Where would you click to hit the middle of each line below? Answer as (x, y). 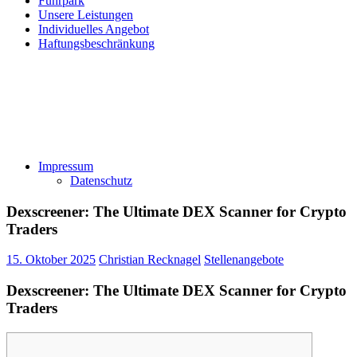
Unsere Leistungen (86, 15)
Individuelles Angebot (94, 29)
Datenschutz (101, 180)
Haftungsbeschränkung (96, 43)
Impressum (66, 166)
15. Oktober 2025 (51, 260)
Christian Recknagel (150, 260)
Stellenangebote (244, 260)
